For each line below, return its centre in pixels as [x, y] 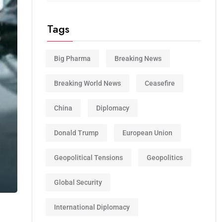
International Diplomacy [92, 207]
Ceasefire [160, 83]
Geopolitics [165, 157]
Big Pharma [72, 58]
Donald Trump [76, 133]
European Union [147, 133]
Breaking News [138, 58]
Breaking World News [87, 83]
